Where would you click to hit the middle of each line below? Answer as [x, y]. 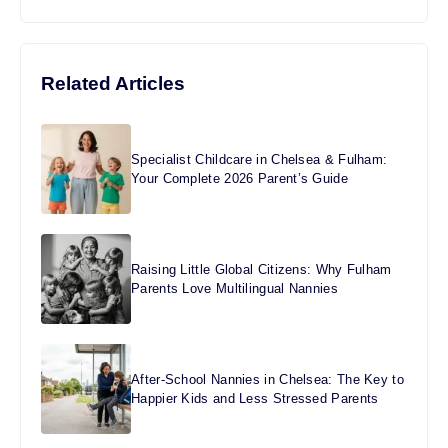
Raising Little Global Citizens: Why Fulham [261, 269]
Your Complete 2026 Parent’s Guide [239, 178]
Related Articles [113, 83]
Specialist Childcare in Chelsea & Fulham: [259, 159]
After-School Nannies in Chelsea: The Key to [267, 379]
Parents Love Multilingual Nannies [234, 288]
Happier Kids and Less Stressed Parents [255, 398]
